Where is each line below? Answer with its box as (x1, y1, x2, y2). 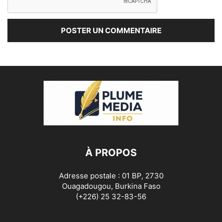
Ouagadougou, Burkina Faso (61, 181, 161, 191)
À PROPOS (85, 146, 137, 159)
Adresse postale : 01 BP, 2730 (58, 170, 164, 180)
